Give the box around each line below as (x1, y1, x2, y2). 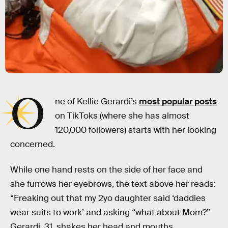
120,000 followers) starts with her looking (55, 125, 217, 135)
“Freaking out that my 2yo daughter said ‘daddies (10, 192, 206, 204)
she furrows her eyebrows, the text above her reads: (10, 178, 216, 189)
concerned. (10, 139, 55, 150)
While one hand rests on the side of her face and (10, 164, 203, 175)
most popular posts (139, 96, 217, 107)
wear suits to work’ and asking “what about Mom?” (10, 207, 210, 218)
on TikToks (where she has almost (55, 110, 190, 121)
